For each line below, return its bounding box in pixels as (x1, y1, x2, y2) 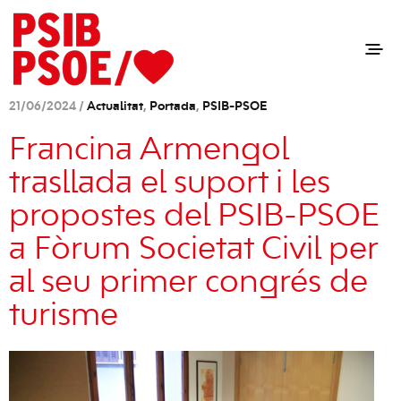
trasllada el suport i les (9, 168, 330, 199)
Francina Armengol (9, 135, 288, 166)
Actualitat (87, 101, 143, 113)
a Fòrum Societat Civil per (9, 235, 378, 265)
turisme (9, 301, 118, 331)
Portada (149, 101, 196, 113)
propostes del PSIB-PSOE (9, 201, 380, 232)
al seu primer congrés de (9, 268, 368, 298)
